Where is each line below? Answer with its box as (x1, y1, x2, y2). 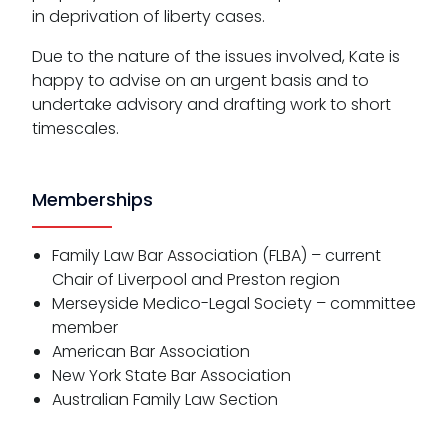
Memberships (32, 186, 153, 212)
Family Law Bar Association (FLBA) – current (52, 243, 381, 267)
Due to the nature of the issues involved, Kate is (32, 44, 400, 68)
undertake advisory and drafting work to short (32, 92, 391, 116)
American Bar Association (52, 339, 250, 363)
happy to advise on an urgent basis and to (32, 68, 369, 92)
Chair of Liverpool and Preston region (52, 267, 340, 291)
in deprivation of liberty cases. (32, 4, 265, 28)
